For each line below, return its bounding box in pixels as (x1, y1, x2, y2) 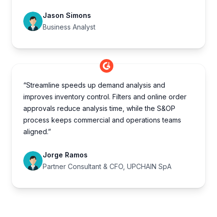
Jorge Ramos (43, 151, 88, 159)
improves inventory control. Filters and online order (23, 93, 186, 101)
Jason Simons (43, 11, 91, 20)
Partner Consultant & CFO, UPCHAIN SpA (43, 162, 171, 171)
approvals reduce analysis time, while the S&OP (23, 104, 175, 113)
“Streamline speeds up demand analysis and (23, 81, 165, 90)
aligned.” (23, 127, 51, 136)
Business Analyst (43, 23, 95, 31)
